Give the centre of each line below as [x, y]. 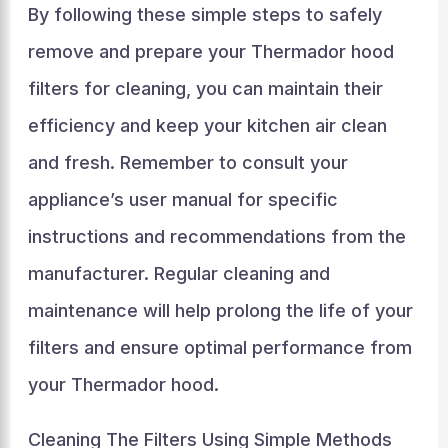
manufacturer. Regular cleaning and [178, 273]
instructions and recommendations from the [216, 236]
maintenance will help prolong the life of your [220, 310]
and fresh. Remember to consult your [187, 162]
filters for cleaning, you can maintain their [205, 88]
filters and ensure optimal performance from [219, 347]
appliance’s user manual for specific [182, 199]
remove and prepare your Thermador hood [210, 51]
